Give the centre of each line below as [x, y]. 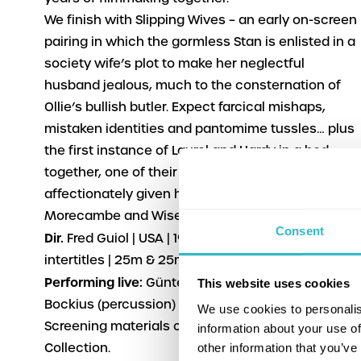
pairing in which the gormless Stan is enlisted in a [200, 42]
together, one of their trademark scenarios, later [197, 173]
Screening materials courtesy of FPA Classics [187, 327]
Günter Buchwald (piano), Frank [243, 283]
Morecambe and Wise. [115, 216]
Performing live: [94, 283]
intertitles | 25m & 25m [116, 261]
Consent [300, 230]
